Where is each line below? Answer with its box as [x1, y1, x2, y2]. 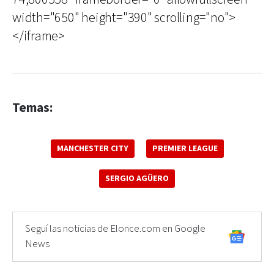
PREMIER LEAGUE [152, 143, 218, 154]
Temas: [12, 100, 53, 116]
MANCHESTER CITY [56, 143, 128, 154]
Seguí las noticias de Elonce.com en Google [25, 222, 206, 235]
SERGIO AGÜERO [105, 173, 169, 184]
